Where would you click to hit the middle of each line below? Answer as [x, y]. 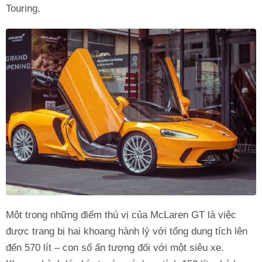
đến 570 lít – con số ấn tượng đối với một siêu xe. [115, 248]
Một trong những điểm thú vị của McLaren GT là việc [121, 215]
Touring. [23, 8]
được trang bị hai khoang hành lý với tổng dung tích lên [127, 232]
